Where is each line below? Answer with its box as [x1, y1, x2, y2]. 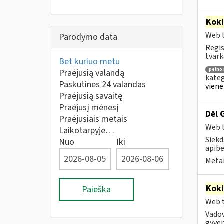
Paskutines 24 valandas [59, 78, 146, 91]
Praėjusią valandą [59, 67, 124, 79]
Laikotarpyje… [59, 124, 114, 137]
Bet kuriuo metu [59, 55, 120, 68]
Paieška [82, 183, 111, 196]
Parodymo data [59, 31, 117, 43]
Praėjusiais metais [59, 113, 127, 125]
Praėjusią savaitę [59, 90, 122, 102]
